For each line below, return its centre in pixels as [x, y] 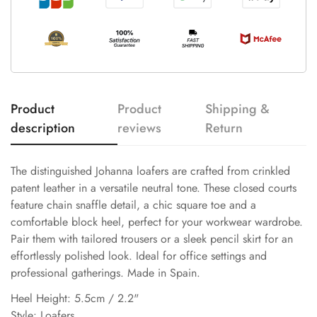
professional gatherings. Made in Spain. [105, 272]
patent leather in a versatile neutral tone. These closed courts [154, 188]
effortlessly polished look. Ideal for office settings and [139, 255]
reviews [140, 128]
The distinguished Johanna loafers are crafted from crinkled [150, 171]
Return [224, 128]
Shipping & [238, 109]
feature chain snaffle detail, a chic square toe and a [133, 204]
